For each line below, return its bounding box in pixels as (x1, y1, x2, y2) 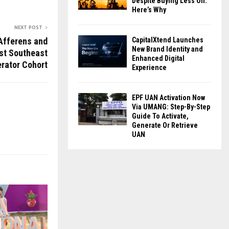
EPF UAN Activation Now (132, 94, 205, 102)
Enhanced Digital (132, 54, 185, 62)
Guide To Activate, (132, 112, 189, 120)
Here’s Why (132, 6, 166, 14)
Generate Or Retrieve (132, 121, 198, 129)
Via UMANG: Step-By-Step (132, 103, 210, 111)
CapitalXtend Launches (132, 36, 203, 44)
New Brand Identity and (132, 45, 203, 53)
